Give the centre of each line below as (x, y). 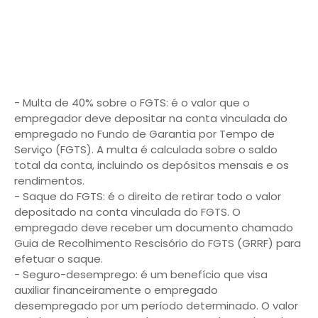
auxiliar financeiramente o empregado (116, 290)
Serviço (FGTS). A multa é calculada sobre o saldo (146, 149)
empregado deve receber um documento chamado (154, 227)
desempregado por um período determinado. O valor (156, 306)
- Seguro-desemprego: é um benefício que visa (141, 274)
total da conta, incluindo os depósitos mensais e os (152, 165)
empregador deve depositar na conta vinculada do (151, 118)
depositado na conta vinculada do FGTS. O (127, 212)
